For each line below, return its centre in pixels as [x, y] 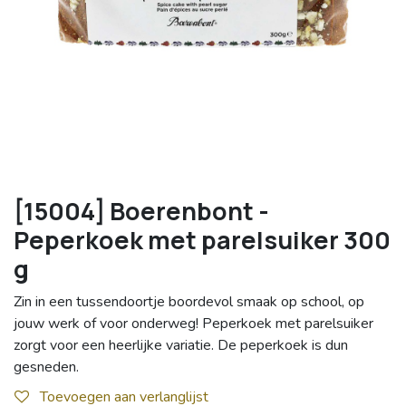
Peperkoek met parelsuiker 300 [202, 240]
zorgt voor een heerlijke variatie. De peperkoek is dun [181, 346]
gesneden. [46, 367]
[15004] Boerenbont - [141, 211]
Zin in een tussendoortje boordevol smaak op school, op [189, 302]
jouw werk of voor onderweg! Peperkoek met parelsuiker [193, 324]
